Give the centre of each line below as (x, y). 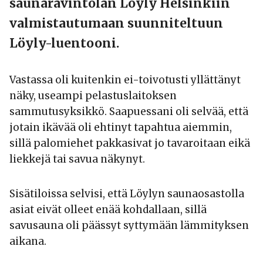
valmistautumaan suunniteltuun (116, 23)
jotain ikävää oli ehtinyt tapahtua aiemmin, (121, 128)
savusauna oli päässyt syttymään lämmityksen (129, 226)
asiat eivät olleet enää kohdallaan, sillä (108, 210)
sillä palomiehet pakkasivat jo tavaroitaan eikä (130, 144)
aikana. (28, 242)
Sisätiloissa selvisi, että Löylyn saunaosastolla (127, 194)
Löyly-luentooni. (64, 43)
